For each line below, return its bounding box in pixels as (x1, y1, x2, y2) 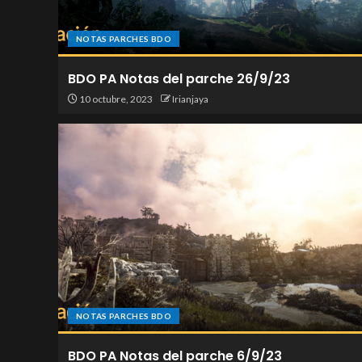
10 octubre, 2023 (78, 93, 153, 105)
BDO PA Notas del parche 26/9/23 (68, 69, 290, 88)
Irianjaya (172, 93, 208, 105)
